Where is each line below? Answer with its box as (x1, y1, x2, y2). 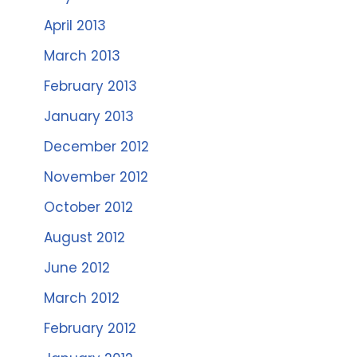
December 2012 (44, 137, 149, 156)
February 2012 (44, 319, 136, 338)
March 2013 (44, 46, 120, 65)
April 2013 (44, 16, 106, 35)
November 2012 (44, 167, 148, 186)
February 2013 (44, 76, 137, 96)
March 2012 (44, 288, 120, 308)
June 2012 (44, 258, 110, 277)
